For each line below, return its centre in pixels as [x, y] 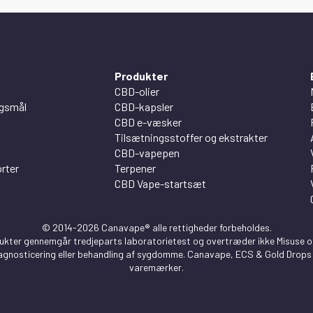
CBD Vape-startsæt [160, 183]
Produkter [141, 75]
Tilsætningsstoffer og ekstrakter [191, 137]
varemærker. [156, 267]
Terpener [135, 168]
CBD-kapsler [144, 106]
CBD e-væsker [148, 122]
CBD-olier [137, 91]
